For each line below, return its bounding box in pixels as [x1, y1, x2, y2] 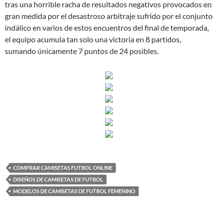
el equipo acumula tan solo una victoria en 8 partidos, [5, 35, 181, 44]
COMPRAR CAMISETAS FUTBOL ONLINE [13, 164, 112, 171]
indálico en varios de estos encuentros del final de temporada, [5, 23, 209, 32]
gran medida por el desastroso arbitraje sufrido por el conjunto [5, 11, 213, 20]
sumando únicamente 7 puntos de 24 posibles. [5, 46, 159, 55]
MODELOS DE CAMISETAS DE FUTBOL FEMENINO [13, 188, 135, 194]
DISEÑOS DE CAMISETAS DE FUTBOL [13, 176, 103, 182]
